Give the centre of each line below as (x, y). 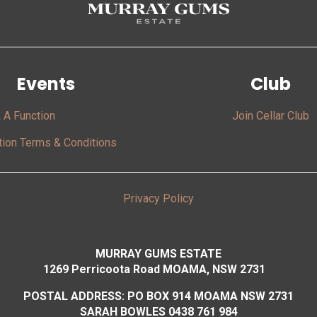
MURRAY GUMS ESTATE (158, 254)
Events (46, 84)
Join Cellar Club (271, 116)
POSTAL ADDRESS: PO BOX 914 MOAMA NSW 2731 (158, 296)
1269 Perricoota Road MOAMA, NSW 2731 (158, 270)
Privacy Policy (158, 199)
